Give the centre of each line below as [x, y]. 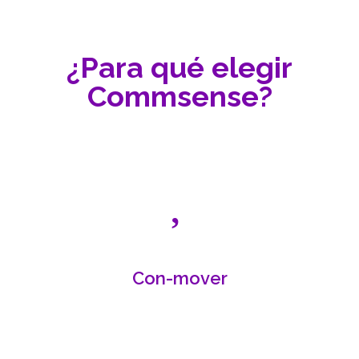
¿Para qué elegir [179, 67]
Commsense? [179, 96]
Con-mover [179, 278]
